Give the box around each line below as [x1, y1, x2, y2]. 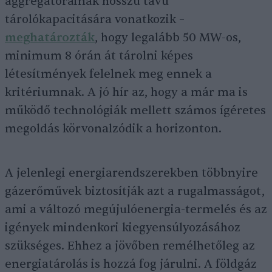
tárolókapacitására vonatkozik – [5, 12, 185, 27]
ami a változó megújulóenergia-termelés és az [5, 202, 267, 217]
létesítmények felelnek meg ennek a [5, 67, 212, 81]
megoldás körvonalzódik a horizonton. [5, 121, 222, 136]
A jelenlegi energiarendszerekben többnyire [5, 166, 258, 180]
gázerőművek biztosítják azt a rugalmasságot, [5, 184, 265, 199]
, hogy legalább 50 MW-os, [95, 30, 241, 45]
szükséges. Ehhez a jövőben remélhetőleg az [5, 239, 255, 253]
